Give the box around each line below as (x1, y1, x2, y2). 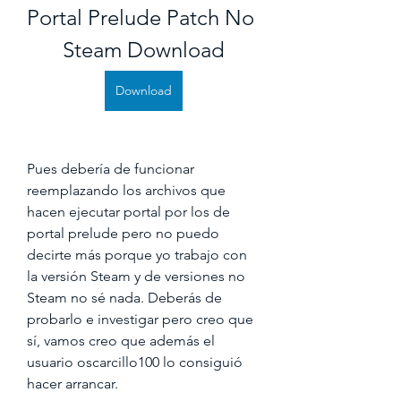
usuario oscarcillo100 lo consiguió (27, 354, 243, 371)
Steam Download (62, 37, 225, 63)
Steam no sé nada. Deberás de (27, 289, 222, 306)
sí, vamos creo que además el (27, 332, 215, 349)
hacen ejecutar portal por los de (27, 203, 230, 220)
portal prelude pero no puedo (27, 225, 219, 242)
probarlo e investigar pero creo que (27, 311, 253, 328)
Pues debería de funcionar (27, 160, 194, 177)
